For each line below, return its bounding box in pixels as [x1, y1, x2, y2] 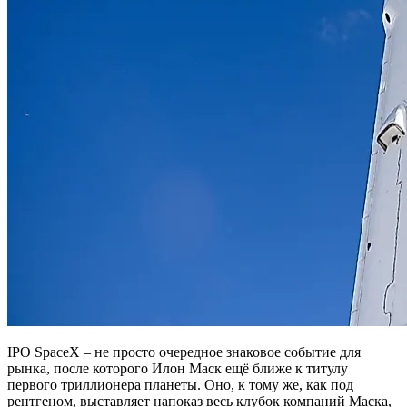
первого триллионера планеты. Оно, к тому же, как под [7, 377, 353, 392]
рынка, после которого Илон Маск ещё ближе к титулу [7, 361, 348, 376]
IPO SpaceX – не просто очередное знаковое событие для [7, 344, 361, 360]
